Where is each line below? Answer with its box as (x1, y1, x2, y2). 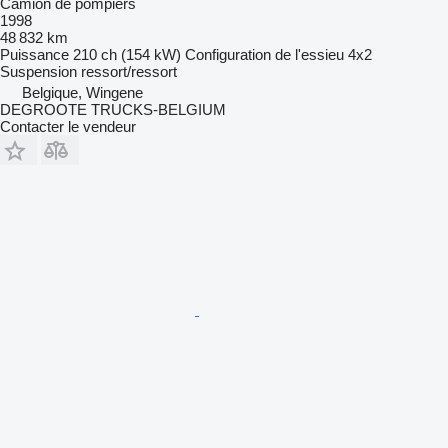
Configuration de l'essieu (185, 46, 344, 64)
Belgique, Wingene (22, 84, 143, 102)
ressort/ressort (81, 63, 177, 81)
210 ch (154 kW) (73, 46, 181, 64)
